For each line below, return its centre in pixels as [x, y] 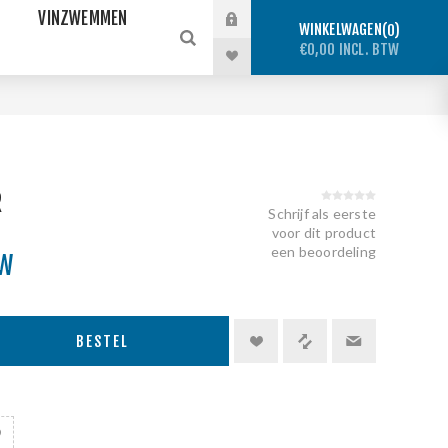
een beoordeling [323, 251]
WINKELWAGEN [340, 29]
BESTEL [103, 341]
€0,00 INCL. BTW [349, 49]
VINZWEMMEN [83, 18]
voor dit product [323, 232]
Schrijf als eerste [322, 213]
